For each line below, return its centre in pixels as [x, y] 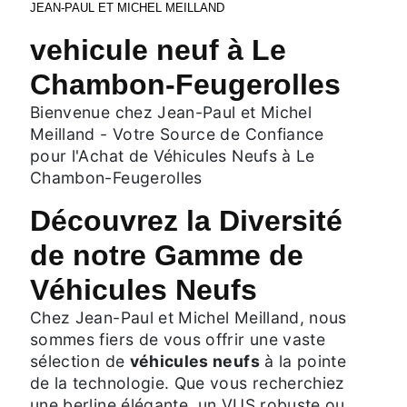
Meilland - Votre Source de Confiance [177, 134]
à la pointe [303, 361]
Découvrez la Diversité [186, 220]
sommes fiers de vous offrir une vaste [178, 339]
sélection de [80, 361]
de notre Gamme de [167, 255]
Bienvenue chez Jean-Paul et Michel [171, 112]
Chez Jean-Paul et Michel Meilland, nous [189, 317]
